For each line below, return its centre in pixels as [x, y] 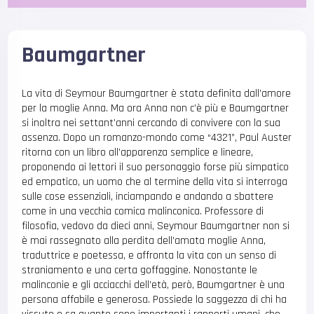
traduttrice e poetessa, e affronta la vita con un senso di [149, 255]
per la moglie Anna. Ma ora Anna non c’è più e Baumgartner [156, 108]
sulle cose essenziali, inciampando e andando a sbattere [148, 196]
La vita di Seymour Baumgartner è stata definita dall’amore [157, 93]
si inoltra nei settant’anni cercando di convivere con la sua [151, 123]
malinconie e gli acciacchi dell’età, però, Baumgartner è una [153, 285]
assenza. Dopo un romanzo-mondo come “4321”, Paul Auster [157, 137]
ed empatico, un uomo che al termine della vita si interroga [155, 182]
